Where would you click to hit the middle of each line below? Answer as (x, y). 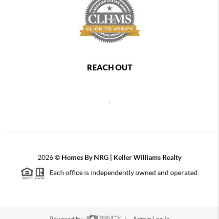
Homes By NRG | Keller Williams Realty (121, 157)
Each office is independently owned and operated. (122, 172)
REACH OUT (109, 67)
